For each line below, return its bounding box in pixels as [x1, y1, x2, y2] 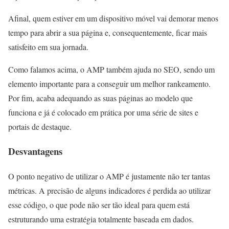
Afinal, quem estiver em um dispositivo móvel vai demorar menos [8, 12, 218, 24]
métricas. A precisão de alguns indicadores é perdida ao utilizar [8, 185, 211, 196]
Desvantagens [8, 144, 62, 158]
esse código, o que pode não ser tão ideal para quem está [8, 199, 190, 211]
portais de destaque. [8, 121, 72, 132]
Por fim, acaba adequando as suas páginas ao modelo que [8, 92, 193, 103]
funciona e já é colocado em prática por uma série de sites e [8, 106, 198, 118]
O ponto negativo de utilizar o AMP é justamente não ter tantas [8, 171, 210, 182]
